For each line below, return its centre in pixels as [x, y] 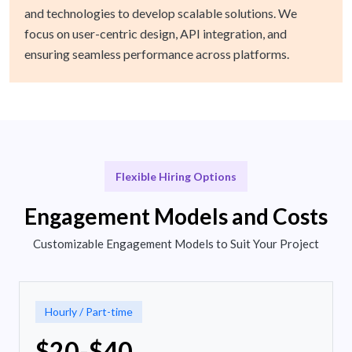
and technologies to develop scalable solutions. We [161, 13]
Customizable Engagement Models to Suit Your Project [176, 244]
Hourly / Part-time [89, 312]
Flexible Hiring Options [176, 177]
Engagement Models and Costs [176, 216]
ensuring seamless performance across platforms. [157, 54]
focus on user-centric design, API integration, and [156, 34]
